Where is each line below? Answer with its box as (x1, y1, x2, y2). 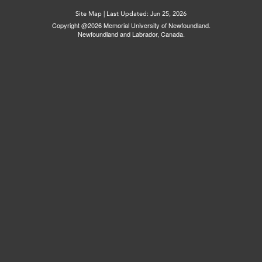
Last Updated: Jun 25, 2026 (106, 10, 187, 18)
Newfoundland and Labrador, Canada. (77, 29, 185, 39)
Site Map (75, 10, 102, 18)
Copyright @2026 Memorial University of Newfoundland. (51, 20, 211, 30)
